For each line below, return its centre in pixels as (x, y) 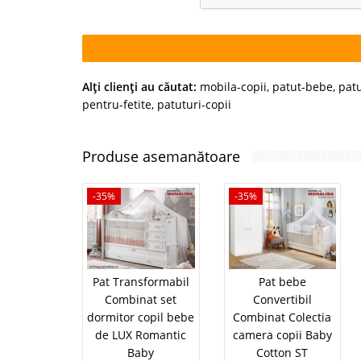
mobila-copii (233, 87)
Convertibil (282, 299)
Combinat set (141, 299)
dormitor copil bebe (141, 317)
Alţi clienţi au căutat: (139, 87)
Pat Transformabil (141, 281)
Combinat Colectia (282, 317)
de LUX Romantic (141, 334)
